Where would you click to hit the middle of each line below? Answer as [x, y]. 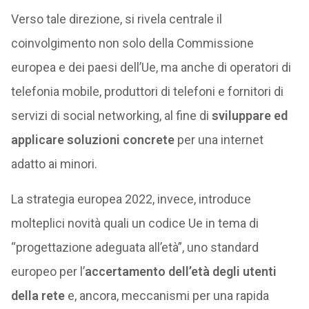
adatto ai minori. [54, 164]
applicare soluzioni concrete [92, 140]
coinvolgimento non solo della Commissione [132, 43]
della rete [38, 296]
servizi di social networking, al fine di [111, 116]
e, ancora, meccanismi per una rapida [167, 296]
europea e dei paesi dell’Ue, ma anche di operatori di [151, 67]
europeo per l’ [48, 271]
